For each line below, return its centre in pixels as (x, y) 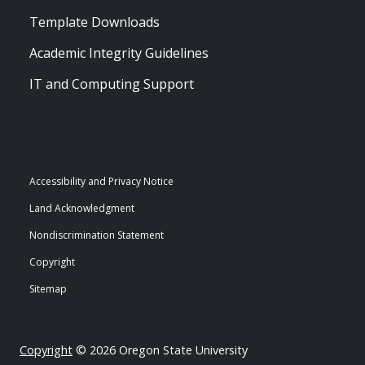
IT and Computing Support (112, 84)
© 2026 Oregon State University (160, 350)
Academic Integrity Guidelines (119, 53)
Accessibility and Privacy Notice (101, 181)
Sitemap (48, 289)
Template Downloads (95, 22)
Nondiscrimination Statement (97, 235)
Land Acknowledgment (82, 208)
